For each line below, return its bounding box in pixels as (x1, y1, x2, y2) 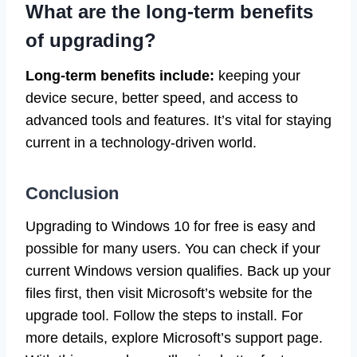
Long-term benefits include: (25, 67, 214, 84)
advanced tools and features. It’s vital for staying (25, 112, 331, 128)
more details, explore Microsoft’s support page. (25, 329, 323, 346)
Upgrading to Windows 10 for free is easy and (25, 218, 316, 234)
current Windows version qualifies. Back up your (25, 262, 331, 279)
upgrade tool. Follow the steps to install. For (25, 307, 303, 324)
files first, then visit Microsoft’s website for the (25, 284, 312, 301)
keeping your (214, 67, 300, 84)
